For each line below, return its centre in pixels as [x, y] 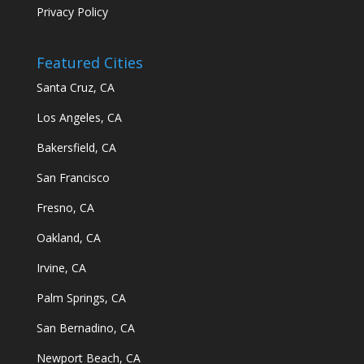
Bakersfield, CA [76, 147]
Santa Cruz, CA [75, 87]
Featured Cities [89, 62]
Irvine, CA [61, 267]
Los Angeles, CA [79, 117]
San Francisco [73, 177]
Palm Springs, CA [81, 297]
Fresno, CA [65, 207]
